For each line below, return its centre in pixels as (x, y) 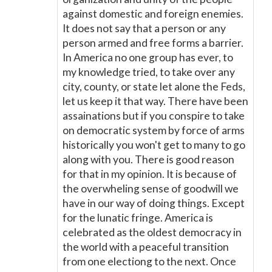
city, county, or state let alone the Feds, (154, 87)
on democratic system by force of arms (154, 130)
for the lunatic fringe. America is (138, 218)
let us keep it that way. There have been (155, 101)
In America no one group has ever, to (148, 57)
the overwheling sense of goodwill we (151, 189)
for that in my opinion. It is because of (150, 174)
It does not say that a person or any (144, 28)
